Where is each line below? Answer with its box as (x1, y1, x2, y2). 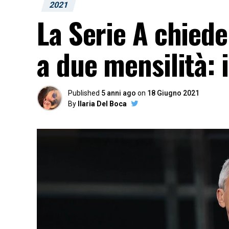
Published (68, 89, 100, 97)
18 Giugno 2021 (147, 89, 199, 97)
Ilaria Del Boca (78, 100, 127, 108)
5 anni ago (101, 89, 136, 97)
